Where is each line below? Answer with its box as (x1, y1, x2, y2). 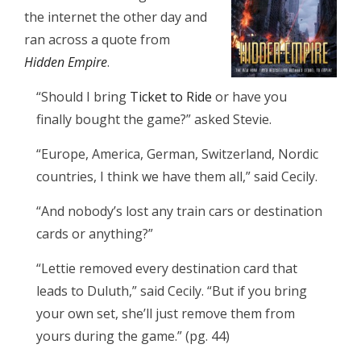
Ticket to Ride (130, 88, 212, 106)
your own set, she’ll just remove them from (36, 305, 295, 322)
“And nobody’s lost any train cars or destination (36, 202, 322, 220)
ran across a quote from (24, 31, 170, 48)
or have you (212, 88, 287, 106)
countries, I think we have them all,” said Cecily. (36, 168, 317, 185)
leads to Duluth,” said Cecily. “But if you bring (36, 282, 307, 300)
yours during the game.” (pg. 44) (36, 327, 230, 345)
